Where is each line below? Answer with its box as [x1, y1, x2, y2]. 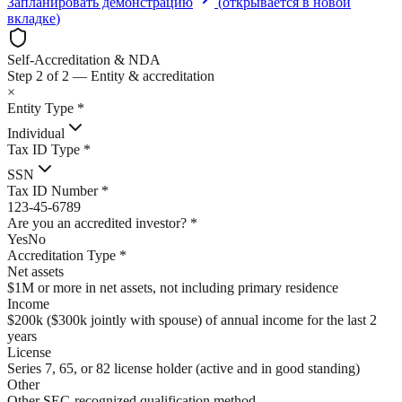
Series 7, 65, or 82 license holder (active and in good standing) [7, 360, 360, 376]
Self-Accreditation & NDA [7, 51, 161, 67]
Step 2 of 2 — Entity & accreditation [7, 67, 214, 83]
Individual [7, 125, 65, 141]
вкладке [7, 10, 56, 26]
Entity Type [7, 100, 77, 116]
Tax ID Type [7, 141, 83, 157]
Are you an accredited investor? [7, 214, 190, 231]
